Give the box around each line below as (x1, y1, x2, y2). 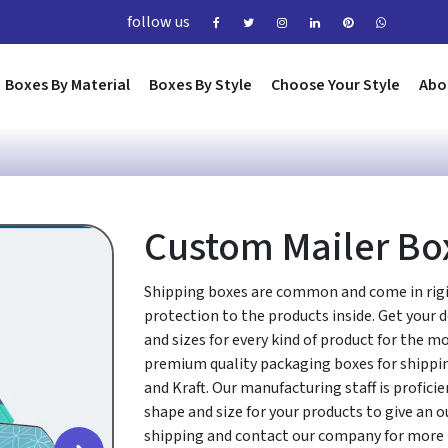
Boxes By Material (5, 74, 130, 96)
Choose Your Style (271, 74, 400, 96)
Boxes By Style (149, 74, 252, 96)
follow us (127, 11, 190, 33)
